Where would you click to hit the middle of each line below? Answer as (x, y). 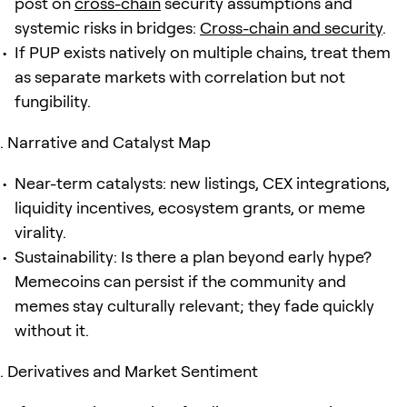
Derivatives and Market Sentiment (133, 371)
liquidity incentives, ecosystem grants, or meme (190, 207)
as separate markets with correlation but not (180, 76)
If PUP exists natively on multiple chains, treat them (203, 52)
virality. (40, 232)
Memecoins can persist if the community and (180, 281)
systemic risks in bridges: (107, 27)
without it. (52, 330)
